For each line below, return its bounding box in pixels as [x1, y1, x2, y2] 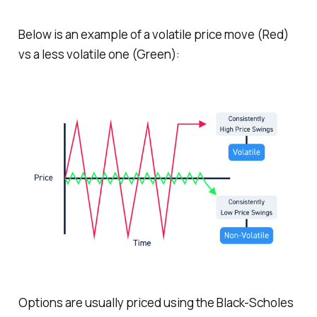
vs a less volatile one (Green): [18, 45, 180, 62]
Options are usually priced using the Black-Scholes [18, 294, 294, 311]
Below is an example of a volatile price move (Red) [18, 25, 289, 42]
